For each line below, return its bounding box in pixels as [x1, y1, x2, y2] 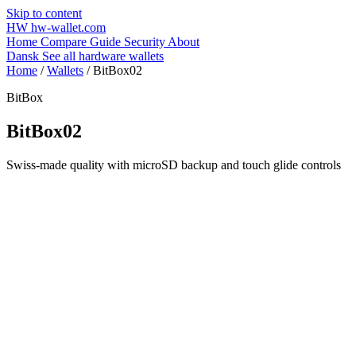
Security [124, 35, 168, 48]
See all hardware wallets [42, 49, 164, 63]
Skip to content [6, 6, 82, 20]
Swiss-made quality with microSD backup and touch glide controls [6, 157, 341, 172]
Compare [41, 35, 90, 48]
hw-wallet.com [31, 21, 106, 34]
